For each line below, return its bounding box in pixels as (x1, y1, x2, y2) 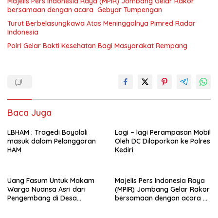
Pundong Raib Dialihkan (7, 202, 84, 211)
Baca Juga (7, 107, 52, 118)
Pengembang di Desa (7, 194, 77, 202)
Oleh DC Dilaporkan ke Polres (115, 137, 210, 145)
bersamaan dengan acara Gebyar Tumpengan (7, 5, 162, 14)
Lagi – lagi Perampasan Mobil (115, 128, 211, 137)
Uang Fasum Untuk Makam (7, 176, 94, 185)
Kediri (115, 145, 133, 154)
